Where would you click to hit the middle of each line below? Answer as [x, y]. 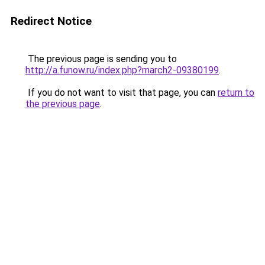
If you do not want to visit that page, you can [122, 93]
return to [236, 93]
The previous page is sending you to [101, 59]
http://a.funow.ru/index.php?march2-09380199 [122, 70]
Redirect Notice [51, 21]
